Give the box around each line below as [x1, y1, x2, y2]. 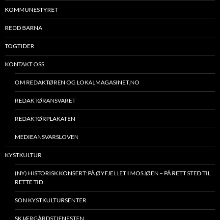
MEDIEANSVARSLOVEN [15, 133, 79, 141]
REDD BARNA [5, 24, 42, 32]
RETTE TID [15, 178, 43, 186]
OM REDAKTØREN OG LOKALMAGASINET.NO [15, 79, 139, 86]
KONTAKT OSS [5, 60, 44, 68]
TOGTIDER [5, 42, 34, 50]
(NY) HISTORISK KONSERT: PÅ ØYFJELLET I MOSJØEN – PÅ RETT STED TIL [15, 169, 211, 177]
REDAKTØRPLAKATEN [15, 115, 75, 123]
